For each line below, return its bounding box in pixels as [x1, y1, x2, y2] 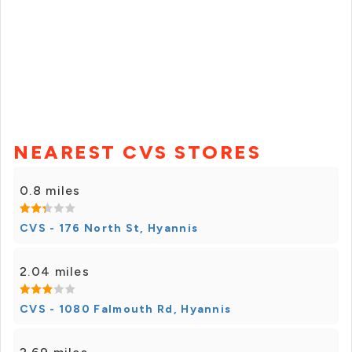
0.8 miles [20, 183, 81, 199]
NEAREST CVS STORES [13, 141, 261, 164]
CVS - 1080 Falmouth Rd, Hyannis [20, 302, 232, 317]
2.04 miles [20, 264, 90, 280]
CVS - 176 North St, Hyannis [20, 222, 199, 236]
